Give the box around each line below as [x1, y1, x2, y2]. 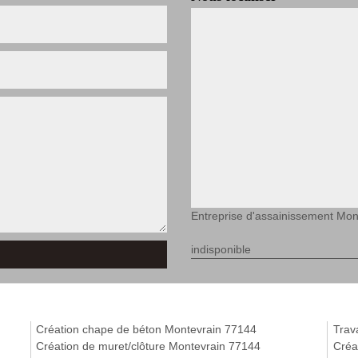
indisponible [191, 243, 251, 256]
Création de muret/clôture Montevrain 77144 [36, 340, 261, 352]
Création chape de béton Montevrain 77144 [36, 323, 257, 336]
